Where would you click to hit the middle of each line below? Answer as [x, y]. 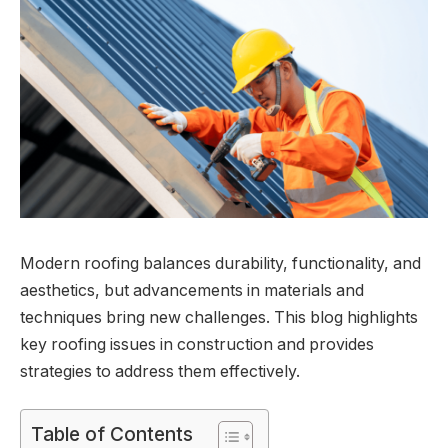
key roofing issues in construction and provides [197, 344]
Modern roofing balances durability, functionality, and [220, 263]
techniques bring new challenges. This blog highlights [219, 317]
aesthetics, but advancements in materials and [192, 290]
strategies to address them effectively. [160, 371]
